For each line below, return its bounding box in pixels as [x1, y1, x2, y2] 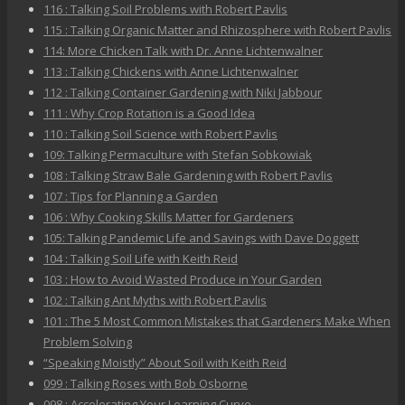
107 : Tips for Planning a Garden [43, 188, 218, 205]
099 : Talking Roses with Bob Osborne [43, 375, 248, 392]
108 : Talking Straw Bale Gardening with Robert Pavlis [43, 167, 333, 184]
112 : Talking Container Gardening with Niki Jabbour [43, 84, 322, 101]
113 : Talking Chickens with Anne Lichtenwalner [43, 63, 298, 80]
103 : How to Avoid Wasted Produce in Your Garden [43, 271, 322, 288]
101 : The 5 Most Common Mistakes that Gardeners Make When [43, 313, 391, 330]
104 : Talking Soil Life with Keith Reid [43, 250, 238, 268]
